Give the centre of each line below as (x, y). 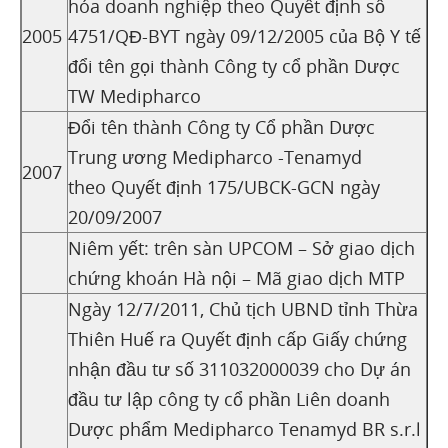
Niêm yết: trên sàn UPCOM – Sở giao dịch (241, 247)
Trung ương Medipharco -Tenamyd (215, 156)
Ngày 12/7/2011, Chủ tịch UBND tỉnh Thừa (243, 308)
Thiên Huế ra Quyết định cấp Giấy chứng (237, 338)
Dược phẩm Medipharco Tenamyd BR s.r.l (244, 428)
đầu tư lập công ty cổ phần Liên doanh (229, 398)
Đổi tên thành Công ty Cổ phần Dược (221, 126)
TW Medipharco (134, 95)
